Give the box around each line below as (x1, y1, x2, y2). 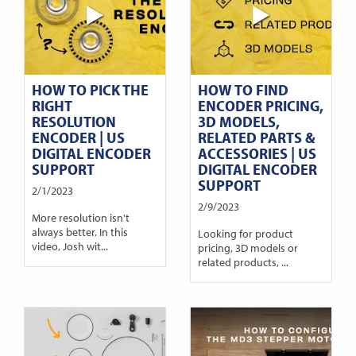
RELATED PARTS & (197, 127, 315, 148)
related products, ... (197, 253, 288, 269)
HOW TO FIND (197, 79, 288, 100)
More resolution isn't (31, 209, 130, 225)
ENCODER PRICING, (197, 95, 323, 116)
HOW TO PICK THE (31, 79, 149, 100)
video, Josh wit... (31, 238, 108, 253)
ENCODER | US (31, 127, 125, 148)
